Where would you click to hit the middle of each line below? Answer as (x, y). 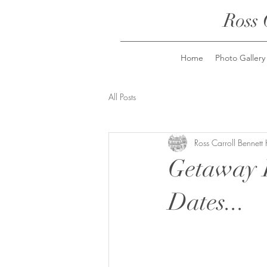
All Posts (122, 97)
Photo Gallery (240, 58)
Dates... (207, 202)
